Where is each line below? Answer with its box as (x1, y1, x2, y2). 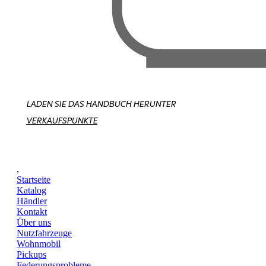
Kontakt (17, 206, 47, 217)
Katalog (17, 185, 46, 195)
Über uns (17, 217, 51, 227)
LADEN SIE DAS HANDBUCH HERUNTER (26, 98, 176, 109)
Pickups (17, 249, 46, 259)
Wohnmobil (17, 238, 61, 249)
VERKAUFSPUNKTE (26, 115, 97, 126)
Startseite (17, 174, 50, 185)
